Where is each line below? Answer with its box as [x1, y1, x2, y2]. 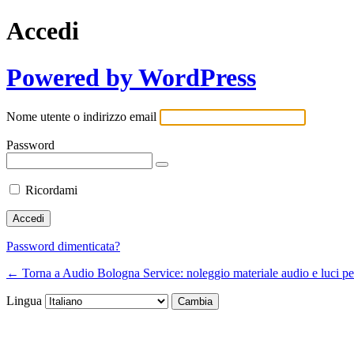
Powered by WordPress [6, 62, 256, 92]
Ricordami [25, 183, 77, 198]
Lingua [6, 294, 45, 308]
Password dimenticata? [6, 239, 120, 254]
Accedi [6, 17, 79, 46]
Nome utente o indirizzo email [6, 110, 156, 124]
